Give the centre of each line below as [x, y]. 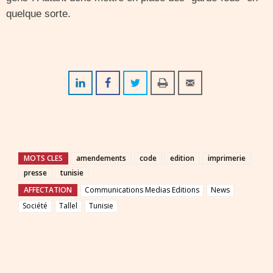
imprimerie [227, 158]
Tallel [68, 206]
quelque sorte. [38, 14]
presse [35, 173]
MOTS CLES [43, 158]
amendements [101, 158]
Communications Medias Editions [142, 190]
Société [35, 206]
